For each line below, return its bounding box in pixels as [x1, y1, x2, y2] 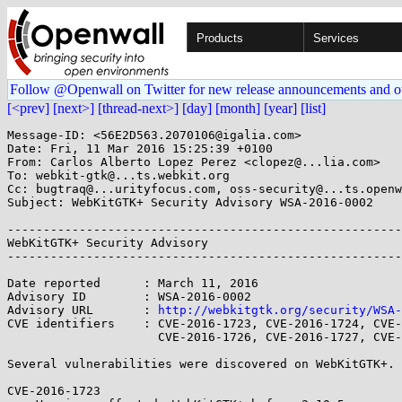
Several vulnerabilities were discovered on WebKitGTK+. [7, 357, 395, 371]
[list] [301, 100, 326, 116]
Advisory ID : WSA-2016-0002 [7, 290, 251, 303]
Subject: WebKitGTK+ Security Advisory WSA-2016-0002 [7, 196, 373, 209]
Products [197, 31, 243, 45]
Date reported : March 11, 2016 [7, 276, 258, 290]
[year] [264, 100, 297, 116]
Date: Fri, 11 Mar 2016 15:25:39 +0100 [7, 142, 273, 155]
